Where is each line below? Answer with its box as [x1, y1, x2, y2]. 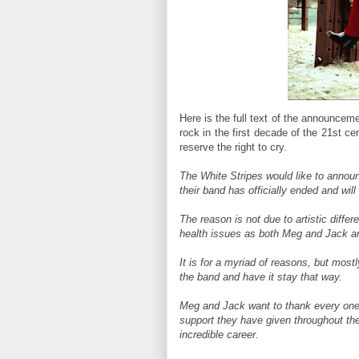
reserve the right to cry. [179, 141, 287, 153]
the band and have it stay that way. [179, 271, 342, 283]
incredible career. [179, 329, 259, 341]
